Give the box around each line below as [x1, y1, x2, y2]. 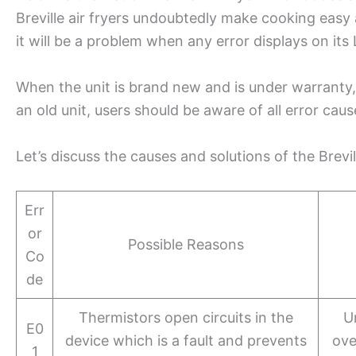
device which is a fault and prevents [64, 331, 307, 349]
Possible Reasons [127, 235, 244, 253]
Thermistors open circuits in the [78, 308, 293, 326]
